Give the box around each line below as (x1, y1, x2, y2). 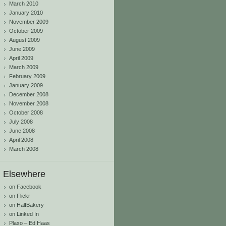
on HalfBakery (9, 202, 44, 208)
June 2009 (9, 46, 35, 52)
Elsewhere (3, 169, 45, 179)
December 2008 (9, 91, 48, 97)
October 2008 (9, 109, 43, 116)
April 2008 (9, 137, 33, 143)
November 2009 (9, 19, 48, 25)
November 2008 (9, 100, 48, 106)
